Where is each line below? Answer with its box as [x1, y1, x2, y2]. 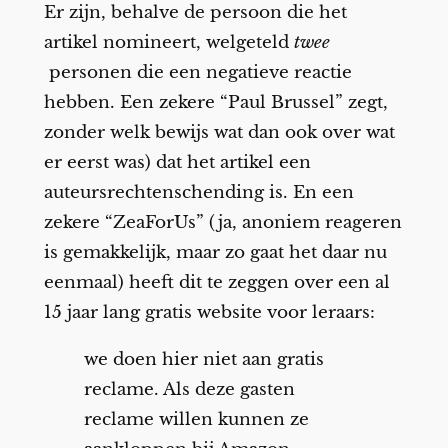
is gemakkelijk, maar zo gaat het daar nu [43, 241, 387, 263]
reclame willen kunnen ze [83, 408, 309, 430]
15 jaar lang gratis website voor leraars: [43, 301, 375, 323]
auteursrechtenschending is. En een [43, 181, 354, 203]
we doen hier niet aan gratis [83, 348, 324, 370]
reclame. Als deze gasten [83, 378, 295, 400]
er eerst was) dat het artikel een [43, 151, 311, 173]
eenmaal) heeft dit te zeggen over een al [43, 271, 390, 293]
